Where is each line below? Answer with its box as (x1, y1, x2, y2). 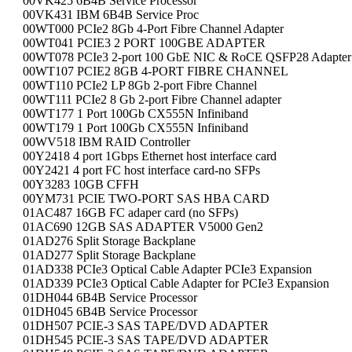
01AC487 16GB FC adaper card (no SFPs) (23, 206, 238, 219)
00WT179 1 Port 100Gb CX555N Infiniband (23, 121, 248, 134)
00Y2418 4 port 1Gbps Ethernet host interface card (23, 149, 277, 163)
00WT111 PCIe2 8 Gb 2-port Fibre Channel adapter (23, 93, 281, 106)
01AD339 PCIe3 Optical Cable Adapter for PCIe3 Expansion (23, 277, 329, 290)
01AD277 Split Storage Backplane (23, 248, 196, 262)
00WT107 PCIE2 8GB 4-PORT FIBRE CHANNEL (23, 64, 288, 78)
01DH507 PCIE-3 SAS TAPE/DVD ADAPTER (23, 319, 269, 332)
